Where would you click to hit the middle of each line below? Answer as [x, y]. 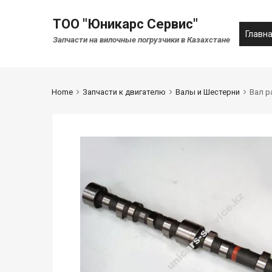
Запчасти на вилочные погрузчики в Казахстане [141, 39]
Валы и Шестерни [207, 92]
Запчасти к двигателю [124, 92]
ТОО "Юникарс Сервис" [125, 24]
